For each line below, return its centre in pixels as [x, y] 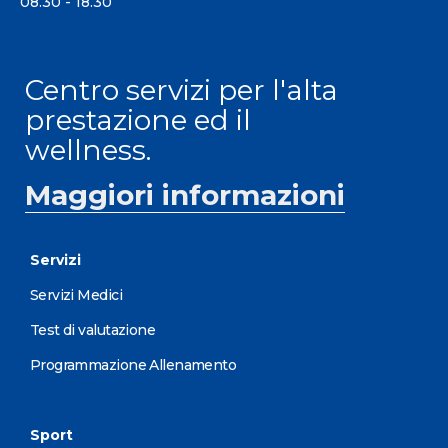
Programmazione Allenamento [133, 364]
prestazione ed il [137, 119]
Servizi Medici [75, 294]
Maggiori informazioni [184, 194]
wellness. [87, 149]
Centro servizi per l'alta [181, 89]
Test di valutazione [92, 329]
